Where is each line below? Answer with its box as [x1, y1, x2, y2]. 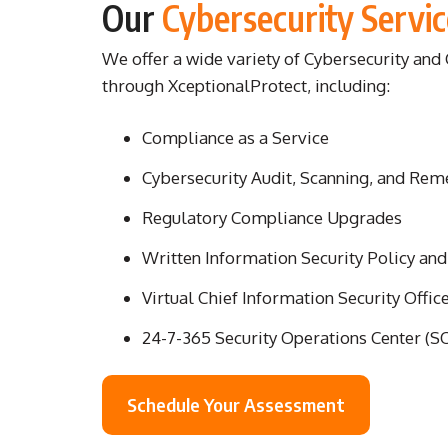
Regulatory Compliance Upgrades [142, 206, 402, 228]
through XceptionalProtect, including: [102, 75, 390, 96]
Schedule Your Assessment [127, 393, 345, 416]
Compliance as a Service [142, 126, 329, 148]
